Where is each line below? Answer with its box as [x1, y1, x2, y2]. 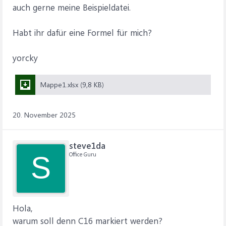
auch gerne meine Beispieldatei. [13, 2, 131, 13]
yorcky [13, 52, 38, 63]
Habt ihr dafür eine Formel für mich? [13, 27, 152, 38]
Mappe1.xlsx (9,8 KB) [40, 80, 104, 89]
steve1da [69, 140, 105, 151]
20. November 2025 [13, 110, 76, 120]
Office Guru [69, 150, 96, 158]
